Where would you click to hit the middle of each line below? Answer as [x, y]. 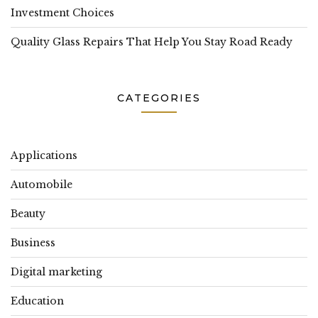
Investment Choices [62, 12]
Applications [44, 155]
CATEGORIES [159, 98]
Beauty [28, 213]
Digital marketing [56, 272]
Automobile [42, 184]
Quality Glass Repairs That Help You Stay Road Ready [152, 42]
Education [37, 301]
